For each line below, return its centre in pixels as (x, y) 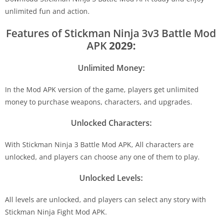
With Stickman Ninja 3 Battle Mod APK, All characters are (99, 144)
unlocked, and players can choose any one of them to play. (102, 157)
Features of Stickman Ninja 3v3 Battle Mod (111, 33)
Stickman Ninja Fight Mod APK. (56, 212)
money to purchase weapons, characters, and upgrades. (99, 102)
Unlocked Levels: (111, 178)
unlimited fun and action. (47, 11)
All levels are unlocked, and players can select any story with (106, 199)
